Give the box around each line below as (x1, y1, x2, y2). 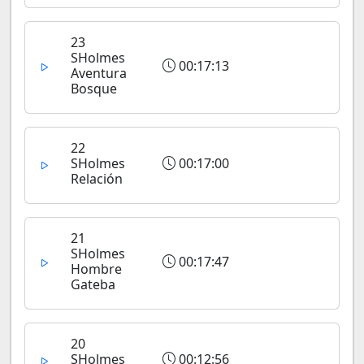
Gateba (71, 275, 115, 293)
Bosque (71, 80, 117, 97)
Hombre (71, 260, 122, 278)
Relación (71, 170, 123, 188)
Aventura (71, 64, 127, 82)
